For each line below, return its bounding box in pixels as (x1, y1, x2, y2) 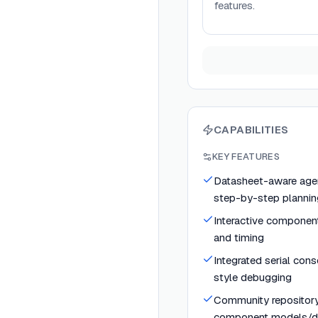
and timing (214, 231, 264, 244)
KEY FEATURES (212, 150, 280, 163)
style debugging (214, 270, 292, 284)
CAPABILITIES (214, 123, 289, 136)
